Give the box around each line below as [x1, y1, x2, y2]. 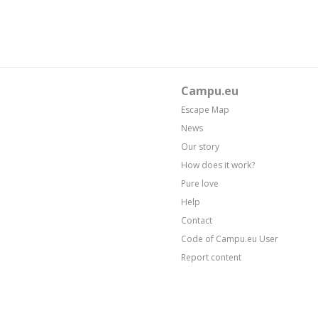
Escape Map [181, 104, 229, 116]
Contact [181, 214, 212, 226]
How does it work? [181, 159, 255, 171]
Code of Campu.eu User [181, 233, 278, 245]
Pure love [181, 177, 219, 190]
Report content [181, 251, 241, 263]
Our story [181, 141, 219, 153]
